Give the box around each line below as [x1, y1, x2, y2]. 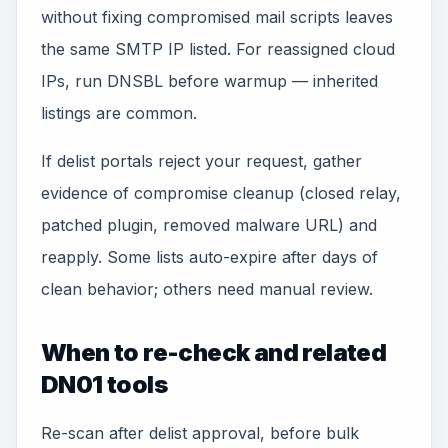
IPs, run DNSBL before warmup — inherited [41, 71, 378, 91]
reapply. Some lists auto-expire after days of [41, 247, 378, 267]
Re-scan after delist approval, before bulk [41, 423, 359, 443]
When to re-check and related [41, 338, 387, 367]
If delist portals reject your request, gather [41, 151, 362, 171]
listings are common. [41, 103, 197, 123]
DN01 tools [41, 370, 168, 399]
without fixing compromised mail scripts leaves [41, 7, 393, 27]
